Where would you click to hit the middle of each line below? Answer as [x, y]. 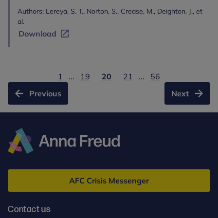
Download [37, 34]
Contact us [29, 209]
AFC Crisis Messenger [109, 181]
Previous [45, 93]
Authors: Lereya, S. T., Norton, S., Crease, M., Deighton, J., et [110, 11]
